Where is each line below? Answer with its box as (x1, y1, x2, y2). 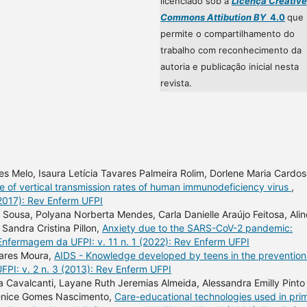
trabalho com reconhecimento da (160, 44, 302, 56)
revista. (160, 77, 192, 88)
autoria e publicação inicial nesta (160, 60, 299, 72)
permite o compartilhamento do (160, 27, 295, 39)
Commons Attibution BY (160, 11, 266, 23)
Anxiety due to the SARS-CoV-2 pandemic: (102, 221, 293, 234)
